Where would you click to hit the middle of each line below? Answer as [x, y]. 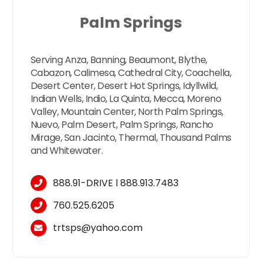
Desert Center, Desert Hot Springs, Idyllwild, [124, 86]
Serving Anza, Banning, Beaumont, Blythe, [119, 60]
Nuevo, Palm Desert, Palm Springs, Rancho [122, 125]
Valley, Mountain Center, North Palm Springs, [127, 112]
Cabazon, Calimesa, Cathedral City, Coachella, [131, 73]
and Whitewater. [67, 151]
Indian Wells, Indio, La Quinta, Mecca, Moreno [126, 99]
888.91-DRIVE [83, 183]
